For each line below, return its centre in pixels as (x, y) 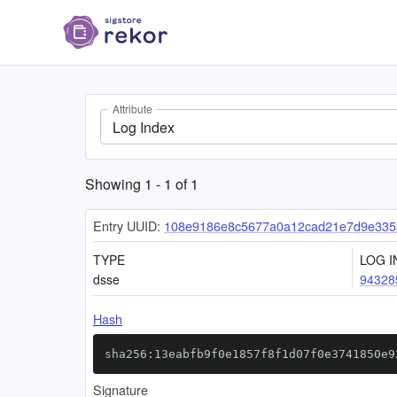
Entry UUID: (127, 226)
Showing (115, 184)
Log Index (144, 127)
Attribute (132, 109)
